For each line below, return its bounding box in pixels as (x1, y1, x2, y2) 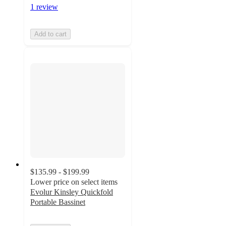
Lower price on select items (30, 178, 118, 187)
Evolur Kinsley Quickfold (30, 188, 113, 197)
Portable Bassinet (30, 198, 85, 207)
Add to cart (34, 30, 67, 38)
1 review (30, 2, 58, 11)
